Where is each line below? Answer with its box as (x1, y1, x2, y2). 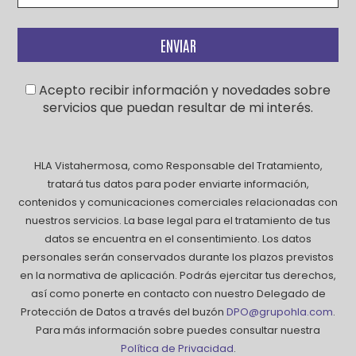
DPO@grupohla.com (226, 304, 333, 319)
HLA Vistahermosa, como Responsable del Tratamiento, (33, 158, 323, 172)
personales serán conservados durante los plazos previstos (22, 250, 334, 264)
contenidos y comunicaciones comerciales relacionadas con (18, 195, 338, 209)
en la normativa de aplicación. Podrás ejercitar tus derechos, (20, 268, 336, 282)
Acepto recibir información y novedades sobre (39, 80, 331, 99)
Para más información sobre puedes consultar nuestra (36, 323, 320, 337)
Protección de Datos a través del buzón (21, 304, 226, 319)
